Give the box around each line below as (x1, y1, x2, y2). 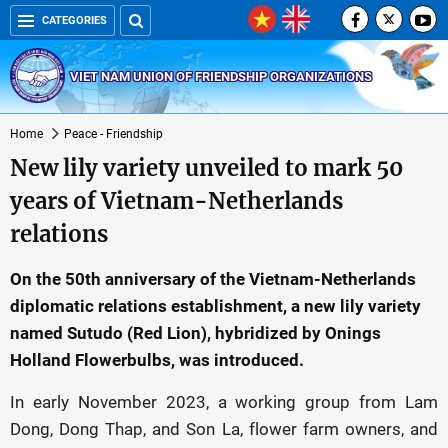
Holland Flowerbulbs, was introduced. (10, 350, 304, 370)
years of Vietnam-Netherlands (10, 187, 343, 215)
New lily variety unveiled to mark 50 (10, 154, 403, 182)
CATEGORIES (42, 14, 107, 27)
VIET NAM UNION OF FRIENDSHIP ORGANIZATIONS (70, 68, 372, 84)
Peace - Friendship (64, 127, 163, 141)
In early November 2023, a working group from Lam (10, 392, 438, 412)
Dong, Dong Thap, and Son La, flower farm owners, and (10, 419, 438, 439)
